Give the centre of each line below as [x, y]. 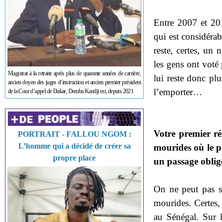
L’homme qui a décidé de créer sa [74, 146]
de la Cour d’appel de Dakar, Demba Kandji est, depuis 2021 [71, 91]
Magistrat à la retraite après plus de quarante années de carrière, [74, 74]
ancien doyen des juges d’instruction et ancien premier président [74, 83]
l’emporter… [178, 92]
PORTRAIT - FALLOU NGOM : [74, 134]
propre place [74, 158]
